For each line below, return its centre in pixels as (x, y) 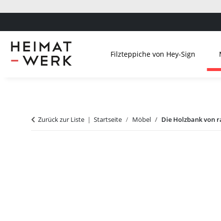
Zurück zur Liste (61, 119)
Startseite (108, 119)
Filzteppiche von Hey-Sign (153, 54)
